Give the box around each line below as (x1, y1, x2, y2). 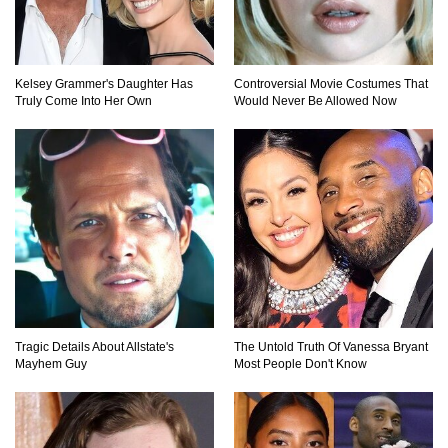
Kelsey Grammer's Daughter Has (15, 76, 193, 91)
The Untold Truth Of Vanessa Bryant (234, 339, 428, 354)
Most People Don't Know (234, 356, 367, 371)
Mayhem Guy (15, 356, 87, 371)
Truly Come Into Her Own (15, 93, 152, 108)
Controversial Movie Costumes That (234, 76, 428, 91)
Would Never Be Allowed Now (234, 93, 397, 108)
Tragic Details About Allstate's (15, 339, 174, 354)
